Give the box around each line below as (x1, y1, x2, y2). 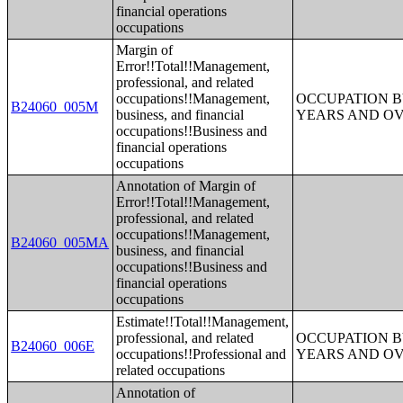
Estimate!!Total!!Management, (116, 314, 290, 329)
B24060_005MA (11, 235, 110, 250)
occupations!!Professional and (116, 346, 287, 362)
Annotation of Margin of (116, 178, 256, 193)
